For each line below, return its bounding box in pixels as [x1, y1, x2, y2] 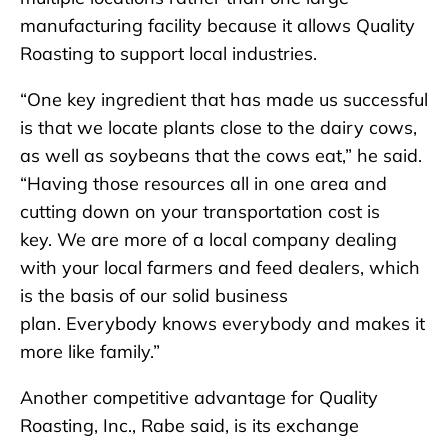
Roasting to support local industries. [20, 41, 317, 65]
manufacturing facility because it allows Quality [20, 13, 415, 37]
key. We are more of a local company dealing [20, 227, 397, 251]
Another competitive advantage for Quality [20, 385, 378, 409]
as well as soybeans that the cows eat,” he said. [20, 143, 422, 167]
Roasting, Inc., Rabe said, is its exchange [20, 413, 359, 437]
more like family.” [20, 339, 160, 363]
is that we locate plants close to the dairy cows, [20, 115, 417, 139]
